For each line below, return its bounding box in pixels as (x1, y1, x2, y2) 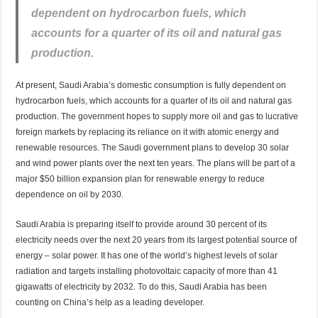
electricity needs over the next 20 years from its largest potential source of (16, 234, 297, 245)
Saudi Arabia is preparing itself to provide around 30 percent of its (16, 219, 268, 229)
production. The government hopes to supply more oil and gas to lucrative (16, 111, 299, 121)
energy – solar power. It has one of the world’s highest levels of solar (16, 250, 278, 261)
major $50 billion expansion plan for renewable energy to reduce (16, 173, 265, 184)
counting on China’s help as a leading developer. (16, 297, 205, 307)
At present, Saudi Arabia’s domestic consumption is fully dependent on (16, 79, 287, 90)
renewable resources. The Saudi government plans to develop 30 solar (16, 142, 290, 153)
